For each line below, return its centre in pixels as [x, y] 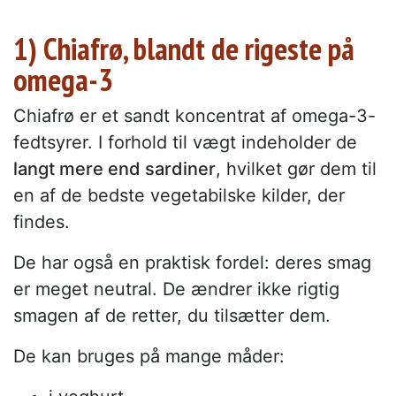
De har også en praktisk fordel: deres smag [192, 262]
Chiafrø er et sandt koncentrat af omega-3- [194, 115]
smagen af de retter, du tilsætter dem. [172, 315]
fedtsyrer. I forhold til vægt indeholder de [185, 142]
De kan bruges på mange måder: [149, 356]
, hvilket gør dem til [296, 168]
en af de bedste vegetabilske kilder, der [179, 195]
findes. [42, 221]
